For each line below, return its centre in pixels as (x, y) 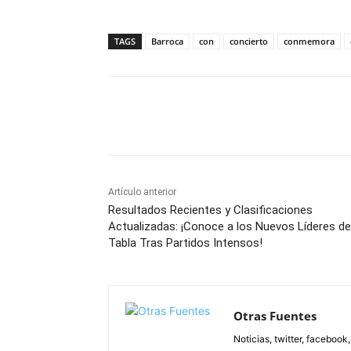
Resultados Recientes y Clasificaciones (210, 210)
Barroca (167, 42)
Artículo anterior (142, 192)
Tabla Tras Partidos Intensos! (185, 243)
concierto (249, 42)
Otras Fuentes (275, 316)
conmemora (309, 42)
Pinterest (319, 116)
